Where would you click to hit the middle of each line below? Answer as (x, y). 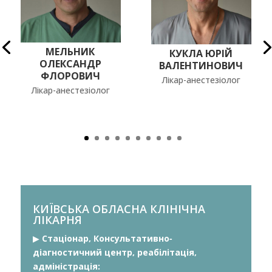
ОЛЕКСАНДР (70, 64)
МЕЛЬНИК (70, 52)
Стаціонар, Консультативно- (106, 239)
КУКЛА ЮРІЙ (201, 53)
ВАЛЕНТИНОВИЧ (201, 65)
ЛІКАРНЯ (57, 220)
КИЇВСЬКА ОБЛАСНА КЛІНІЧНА (119, 209)
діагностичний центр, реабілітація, (114, 253)
